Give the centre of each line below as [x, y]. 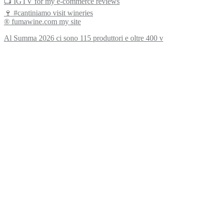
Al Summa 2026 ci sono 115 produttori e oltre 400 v [84, 38]
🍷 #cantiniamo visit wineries [48, 13]
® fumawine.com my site [42, 22]
